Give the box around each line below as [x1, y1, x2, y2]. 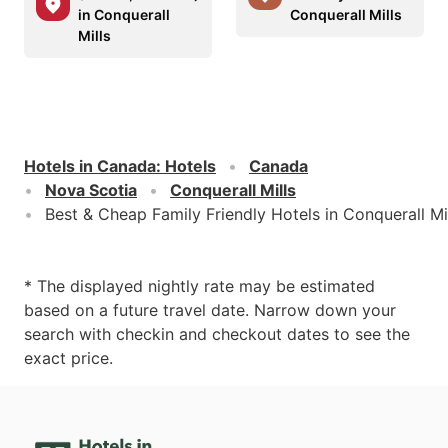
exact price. [24, 347, 113, 368]
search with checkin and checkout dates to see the [24, 323, 410, 344]
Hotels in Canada [24, 155, 156, 176]
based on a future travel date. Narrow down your [24, 299, 396, 320]
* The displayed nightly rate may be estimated [24, 275, 375, 296]
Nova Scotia [45, 179, 137, 200]
